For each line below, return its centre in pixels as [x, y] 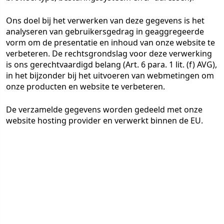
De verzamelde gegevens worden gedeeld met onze [104, 109]
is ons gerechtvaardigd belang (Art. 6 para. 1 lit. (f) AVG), [111, 64]
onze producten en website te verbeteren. [85, 86]
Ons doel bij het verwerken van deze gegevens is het [105, 20]
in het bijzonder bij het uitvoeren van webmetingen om [110, 75]
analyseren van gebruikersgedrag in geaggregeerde [105, 31]
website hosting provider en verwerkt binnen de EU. [104, 120]
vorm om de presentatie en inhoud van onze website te [110, 42]
